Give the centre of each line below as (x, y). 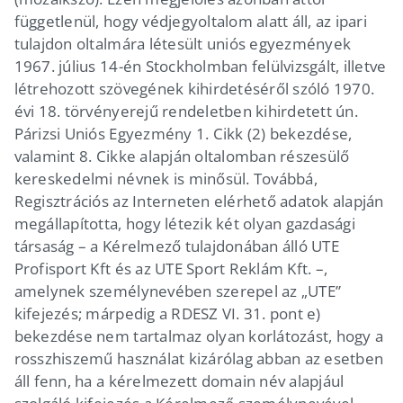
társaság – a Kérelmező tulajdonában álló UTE (176, 246)
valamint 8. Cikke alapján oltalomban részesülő (182, 156)
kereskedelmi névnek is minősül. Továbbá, (166, 178)
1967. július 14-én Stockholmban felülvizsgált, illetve (200, 66)
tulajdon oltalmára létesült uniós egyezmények (183, 43)
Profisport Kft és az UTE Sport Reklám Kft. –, (171, 268)
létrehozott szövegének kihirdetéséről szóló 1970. (194, 88)
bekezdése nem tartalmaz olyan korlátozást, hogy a (199, 336)
